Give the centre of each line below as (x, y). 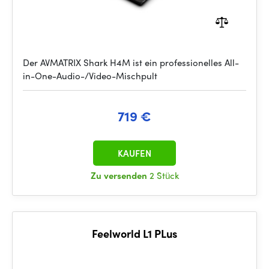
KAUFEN (134, 153)
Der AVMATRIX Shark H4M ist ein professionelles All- (131, 62)
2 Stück (164, 175)
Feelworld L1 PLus (134, 233)
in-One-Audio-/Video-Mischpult (90, 76)
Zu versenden (120, 175)
